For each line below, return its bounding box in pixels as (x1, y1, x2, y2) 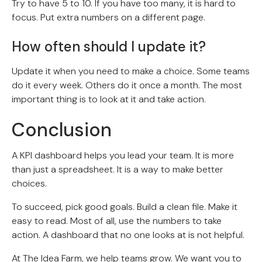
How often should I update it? (12, 37, 206, 56)
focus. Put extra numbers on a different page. (12, 11, 205, 23)
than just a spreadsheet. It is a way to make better (12, 163, 223, 175)
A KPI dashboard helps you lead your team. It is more (12, 149, 234, 161)
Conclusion (12, 117, 112, 142)
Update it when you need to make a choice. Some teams (12, 64, 250, 77)
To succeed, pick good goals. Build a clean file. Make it (12, 200, 237, 213)
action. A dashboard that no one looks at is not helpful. (12, 228, 244, 241)
